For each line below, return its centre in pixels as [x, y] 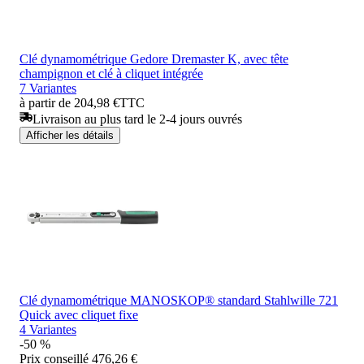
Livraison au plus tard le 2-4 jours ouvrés [137, 119]
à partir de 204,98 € [69, 102]
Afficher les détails [70, 135]
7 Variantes [48, 88]
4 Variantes [48, 329]
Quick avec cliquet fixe [79, 314]
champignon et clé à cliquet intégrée [111, 73]
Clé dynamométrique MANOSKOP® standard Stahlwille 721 [179, 300]
